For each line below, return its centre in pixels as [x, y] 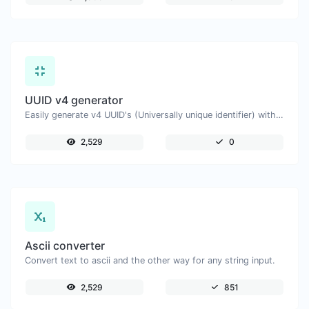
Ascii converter [65, 245]
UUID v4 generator [74, 100]
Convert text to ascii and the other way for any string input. [150, 260]
